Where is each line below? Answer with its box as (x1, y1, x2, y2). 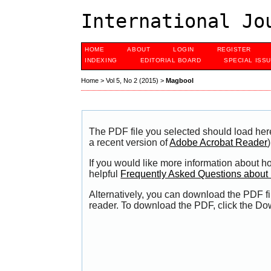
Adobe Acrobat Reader (169, 137, 268, 148)
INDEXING (85, 57, 117, 64)
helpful (89, 169, 121, 180)
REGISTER (217, 46, 251, 53)
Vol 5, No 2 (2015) (106, 77, 159, 85)
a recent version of (89, 137, 170, 148)
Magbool (166, 77, 194, 85)
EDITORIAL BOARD (140, 57, 201, 64)
